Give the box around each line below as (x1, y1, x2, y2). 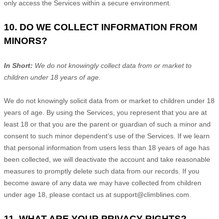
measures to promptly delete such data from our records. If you (4, 167, 199, 175)
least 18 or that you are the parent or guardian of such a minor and (4, 120, 211, 128)
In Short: (4, 62, 33, 69)
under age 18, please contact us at (4, 191, 113, 198)
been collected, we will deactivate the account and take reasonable (4, 155, 210, 163)
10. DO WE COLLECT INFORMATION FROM (4, 22, 197, 32)
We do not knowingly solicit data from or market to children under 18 (4, 97, 215, 105)
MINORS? (4, 36, 47, 46)
